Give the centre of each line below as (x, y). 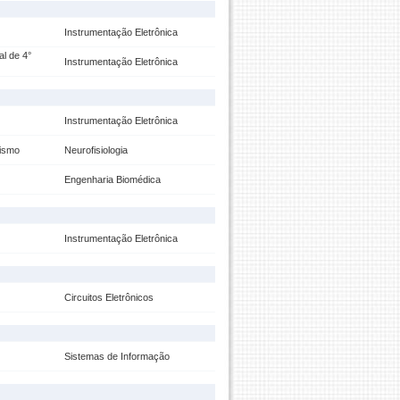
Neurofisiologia (96, 150)
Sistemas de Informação (117, 356)
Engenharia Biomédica (112, 179)
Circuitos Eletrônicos (109, 297)
